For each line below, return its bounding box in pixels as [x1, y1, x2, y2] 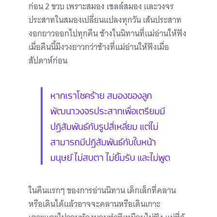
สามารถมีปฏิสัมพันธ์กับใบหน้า [50, 134, 156, 148]
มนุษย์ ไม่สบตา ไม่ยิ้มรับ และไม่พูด [50, 150, 170, 164]
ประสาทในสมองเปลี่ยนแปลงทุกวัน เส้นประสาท [29, 13, 182, 27]
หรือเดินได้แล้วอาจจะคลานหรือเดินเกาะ [29, 197, 160, 211]
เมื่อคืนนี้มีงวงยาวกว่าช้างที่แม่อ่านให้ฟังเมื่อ [29, 40, 169, 54]
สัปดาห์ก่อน [29, 54, 67, 68]
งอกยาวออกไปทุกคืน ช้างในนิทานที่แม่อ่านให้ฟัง [29, 27, 186, 41]
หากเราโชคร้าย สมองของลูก [50, 88, 152, 102]
